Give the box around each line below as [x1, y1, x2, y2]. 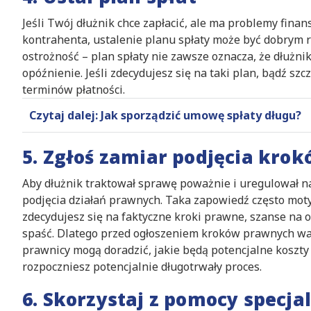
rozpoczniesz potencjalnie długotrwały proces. [22, 259, 262, 274]
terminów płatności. [22, 82, 125, 97]
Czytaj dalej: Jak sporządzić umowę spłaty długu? [29, 108, 301, 123]
